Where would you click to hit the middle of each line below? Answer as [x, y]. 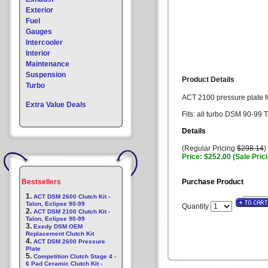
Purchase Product [213, 182]
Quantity [196, 206]
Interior [38, 53]
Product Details [208, 80]
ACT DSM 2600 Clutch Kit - [72, 197]
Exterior [39, 10]
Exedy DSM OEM [58, 226]
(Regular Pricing [209, 148]
